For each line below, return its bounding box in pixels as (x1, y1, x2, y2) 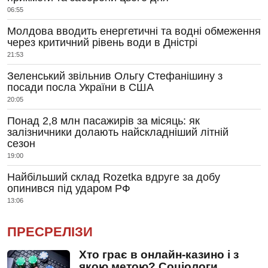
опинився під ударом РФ (7, 182, 130, 194)
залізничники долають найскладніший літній (7, 126, 229, 138)
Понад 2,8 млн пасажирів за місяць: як (7, 115, 200, 127)
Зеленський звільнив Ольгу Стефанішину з (7, 70, 223, 82)
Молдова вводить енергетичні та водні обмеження (7, 25, 261, 37)
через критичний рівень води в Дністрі (7, 36, 197, 48)
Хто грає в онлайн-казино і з (79, 248, 239, 261)
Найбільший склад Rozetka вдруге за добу (7, 171, 220, 183)
